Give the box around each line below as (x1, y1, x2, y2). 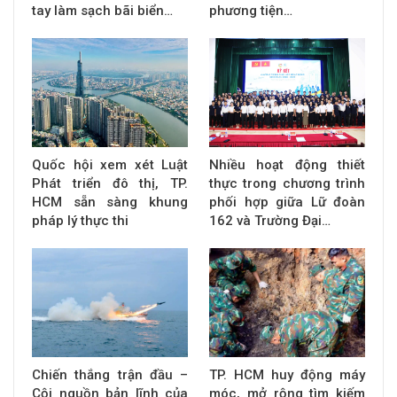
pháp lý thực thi (32, 213, 128, 230)
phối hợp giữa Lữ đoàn (209, 194, 365, 211)
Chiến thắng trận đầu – (32, 367, 188, 384)
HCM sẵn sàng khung (32, 194, 188, 211)
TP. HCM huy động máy (209, 367, 365, 384)
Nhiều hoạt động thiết (209, 157, 365, 174)
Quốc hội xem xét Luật (32, 157, 188, 174)
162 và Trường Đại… (209, 213, 331, 230)
